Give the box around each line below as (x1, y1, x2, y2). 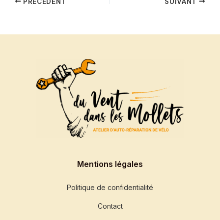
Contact (97, 202, 123, 211)
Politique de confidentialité (67, 183, 153, 192)
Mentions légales (77, 159, 143, 169)
